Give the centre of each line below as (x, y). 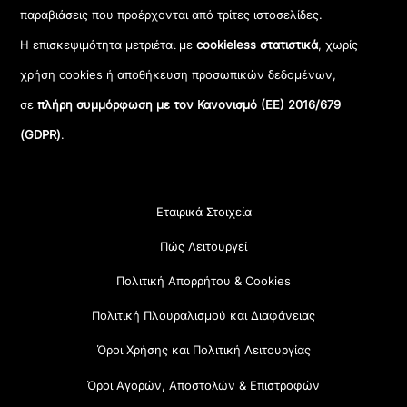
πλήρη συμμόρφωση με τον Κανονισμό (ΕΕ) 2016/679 (189, 105)
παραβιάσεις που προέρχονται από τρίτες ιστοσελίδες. (172, 15)
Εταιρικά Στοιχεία (203, 211)
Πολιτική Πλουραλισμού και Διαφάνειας (203, 316)
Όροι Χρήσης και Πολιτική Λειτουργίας (203, 350)
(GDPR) (41, 135)
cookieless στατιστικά (258, 45)
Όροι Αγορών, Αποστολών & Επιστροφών (203, 385)
